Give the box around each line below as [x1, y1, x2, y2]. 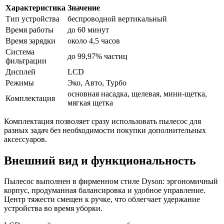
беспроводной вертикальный [67, 14, 167, 23]
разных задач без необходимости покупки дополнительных [4, 125, 206, 134]
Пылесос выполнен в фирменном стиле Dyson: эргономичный [4, 177, 218, 186]
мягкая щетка [67, 98, 113, 107]
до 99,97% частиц [67, 51, 127, 60]
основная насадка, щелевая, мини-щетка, [67, 89, 207, 98]
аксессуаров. [4, 134, 47, 143]
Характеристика [5, 3, 65, 12]
